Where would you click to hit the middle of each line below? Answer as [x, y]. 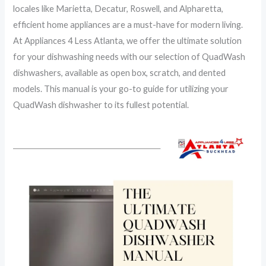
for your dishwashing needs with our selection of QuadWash [129, 56]
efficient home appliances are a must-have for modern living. [128, 24]
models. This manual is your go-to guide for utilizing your [121, 88]
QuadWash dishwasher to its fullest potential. [101, 104]
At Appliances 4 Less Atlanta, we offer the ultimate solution [128, 40]
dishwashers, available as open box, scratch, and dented [120, 72]
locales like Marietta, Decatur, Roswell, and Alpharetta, [118, 8]
